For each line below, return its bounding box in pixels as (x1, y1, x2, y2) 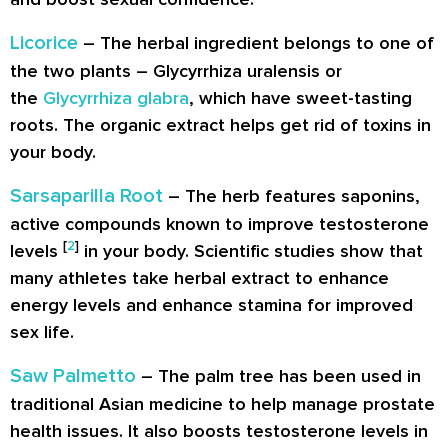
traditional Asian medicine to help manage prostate (10, 392, 435, 415)
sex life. (10, 320, 74, 343)
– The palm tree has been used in (136, 364, 421, 387)
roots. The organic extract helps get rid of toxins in (10, 113, 431, 136)
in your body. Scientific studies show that (79, 239, 423, 262)
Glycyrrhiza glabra (43, 86, 189, 109)
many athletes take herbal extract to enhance (10, 266, 389, 289)
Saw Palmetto (10, 363, 136, 388)
